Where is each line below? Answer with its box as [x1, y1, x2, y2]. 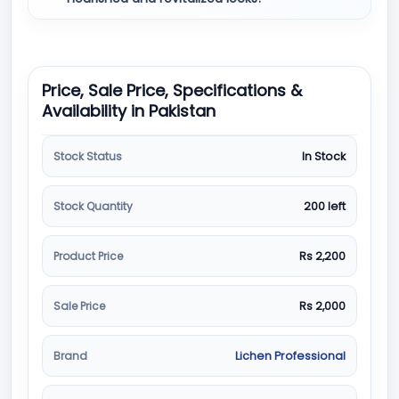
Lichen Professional [235, 348, 346, 363]
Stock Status [53, 148, 122, 164]
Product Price [53, 248, 123, 264]
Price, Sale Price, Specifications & [42, 79, 302, 102]
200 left [304, 199, 346, 214]
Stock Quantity [53, 198, 133, 214]
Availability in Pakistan [42, 100, 216, 122]
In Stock [302, 149, 346, 164]
